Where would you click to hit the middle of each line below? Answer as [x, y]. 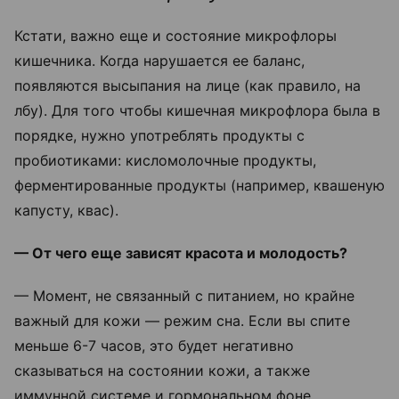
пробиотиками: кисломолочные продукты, [165, 161]
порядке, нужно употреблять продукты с [159, 136]
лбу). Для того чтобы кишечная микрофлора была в [197, 111]
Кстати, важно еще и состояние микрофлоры [175, 36]
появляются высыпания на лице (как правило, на [187, 86]
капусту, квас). [66, 211]
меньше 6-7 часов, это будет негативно [154, 346]
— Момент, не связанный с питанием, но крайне [184, 296]
